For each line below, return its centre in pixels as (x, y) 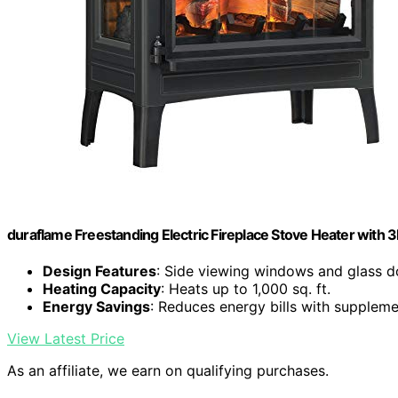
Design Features (99, 271)
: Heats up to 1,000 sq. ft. (246, 289)
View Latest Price (66, 339)
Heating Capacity (102, 289)
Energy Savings (96, 307)
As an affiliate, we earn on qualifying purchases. (168, 371)
